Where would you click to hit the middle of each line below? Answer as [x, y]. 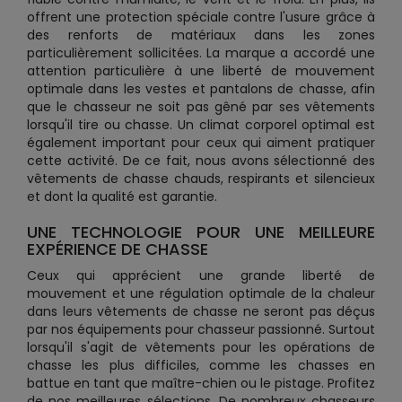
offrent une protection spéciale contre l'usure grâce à [201, 17]
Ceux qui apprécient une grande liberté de [201, 275]
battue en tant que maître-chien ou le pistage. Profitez [201, 383]
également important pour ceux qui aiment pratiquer [201, 143]
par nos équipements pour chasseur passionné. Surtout [201, 329]
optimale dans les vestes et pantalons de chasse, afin [201, 89]
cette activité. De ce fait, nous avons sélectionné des [201, 161]
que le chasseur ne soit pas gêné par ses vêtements [201, 107]
